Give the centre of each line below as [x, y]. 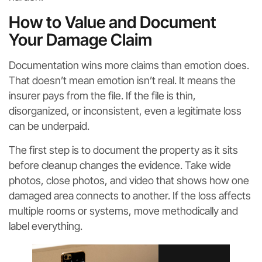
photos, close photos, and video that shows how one [129, 180]
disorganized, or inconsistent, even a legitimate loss [125, 111]
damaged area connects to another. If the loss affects [130, 195]
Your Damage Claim [80, 39]
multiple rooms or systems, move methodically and [123, 211]
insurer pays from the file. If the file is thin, [102, 95]
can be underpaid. [49, 126]
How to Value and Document [113, 22]
